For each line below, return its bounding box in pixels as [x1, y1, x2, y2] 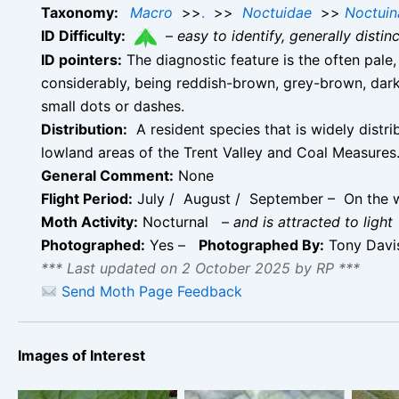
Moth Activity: [41, 213, 138, 232]
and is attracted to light [233, 213, 393, 232]
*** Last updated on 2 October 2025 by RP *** [41, 259, 360, 278]
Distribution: [41, 120, 127, 139]
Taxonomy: [41, 4, 126, 22]
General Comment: [41, 167, 174, 185]
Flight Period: [41, 190, 133, 208]
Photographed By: [199, 236, 324, 255]
